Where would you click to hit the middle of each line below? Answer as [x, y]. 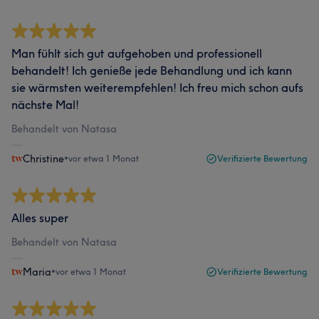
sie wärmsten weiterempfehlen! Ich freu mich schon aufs [157, 88]
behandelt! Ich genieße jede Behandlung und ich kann [152, 70]
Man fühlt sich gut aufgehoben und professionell [137, 53]
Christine [43, 159]
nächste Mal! [45, 105]
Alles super [40, 218]
